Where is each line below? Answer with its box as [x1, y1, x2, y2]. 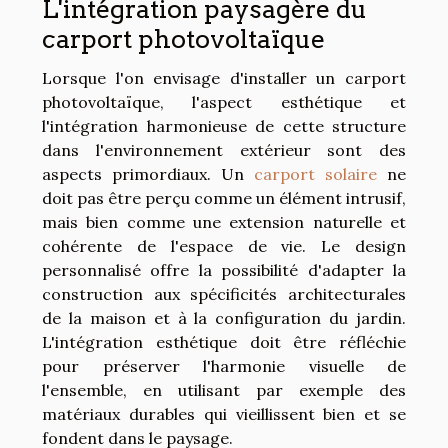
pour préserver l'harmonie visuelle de [42, 355, 406, 376]
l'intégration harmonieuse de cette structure [42, 115, 406, 136]
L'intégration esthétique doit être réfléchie [42, 331, 406, 352]
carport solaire [254, 163, 377, 184]
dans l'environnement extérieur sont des [42, 139, 406, 160]
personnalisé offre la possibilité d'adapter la [42, 259, 406, 280]
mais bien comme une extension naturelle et [42, 211, 406, 232]
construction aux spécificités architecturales [42, 283, 406, 304]
